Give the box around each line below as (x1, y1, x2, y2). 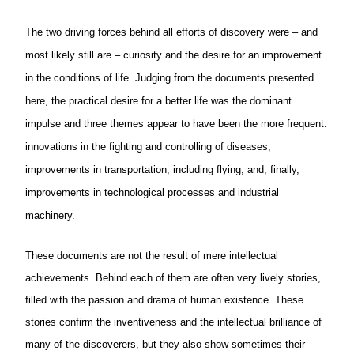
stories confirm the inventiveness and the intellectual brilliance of (25, 316, 322, 329)
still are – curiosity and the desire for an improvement (75, 49, 322, 62)
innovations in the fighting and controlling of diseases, (25, 141, 271, 153)
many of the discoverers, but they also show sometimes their (25, 338, 305, 351)
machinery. (25, 209, 75, 222)
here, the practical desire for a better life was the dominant (25, 95, 292, 107)
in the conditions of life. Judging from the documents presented (25, 72, 314, 85)
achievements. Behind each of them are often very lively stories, (25, 272, 321, 284)
